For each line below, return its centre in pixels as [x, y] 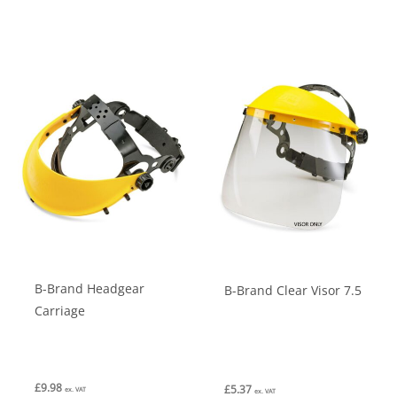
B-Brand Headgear [90, 289]
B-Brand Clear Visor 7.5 [293, 291]
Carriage [60, 311]
